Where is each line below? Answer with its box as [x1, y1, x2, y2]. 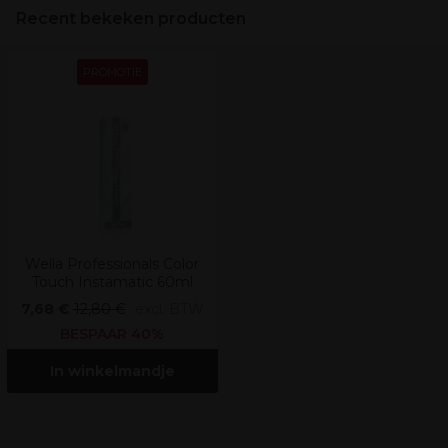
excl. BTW [134, 300, 204, 318]
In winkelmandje [49, 362, 175, 380]
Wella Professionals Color [25, 255, 199, 273]
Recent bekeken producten [16, 9, 246, 28]
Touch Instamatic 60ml [31, 273, 193, 291]
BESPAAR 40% [60, 325, 164, 343]
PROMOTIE [82, 65, 142, 79]
